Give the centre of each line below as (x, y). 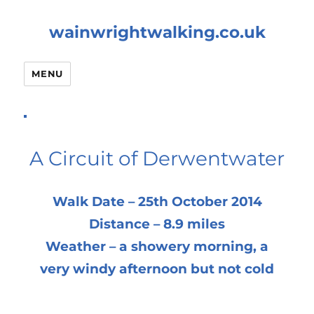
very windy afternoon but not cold (157, 269)
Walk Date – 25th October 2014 (157, 202)
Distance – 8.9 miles (157, 224)
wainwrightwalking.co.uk (157, 32)
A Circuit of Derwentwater (157, 158)
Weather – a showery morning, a (157, 246)
